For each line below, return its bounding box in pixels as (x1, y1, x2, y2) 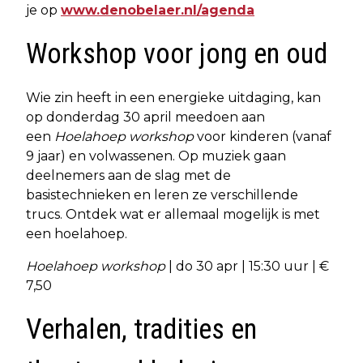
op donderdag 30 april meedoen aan (26, 109, 265, 125)
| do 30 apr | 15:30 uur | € (169, 258, 329, 274)
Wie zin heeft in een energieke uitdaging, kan (26, 89, 321, 105)
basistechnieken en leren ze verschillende (26, 186, 298, 203)
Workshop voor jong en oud (26, 36, 327, 70)
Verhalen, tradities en (26, 312, 257, 346)
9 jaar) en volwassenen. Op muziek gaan (26, 147, 286, 164)
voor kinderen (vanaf (194, 128, 331, 144)
